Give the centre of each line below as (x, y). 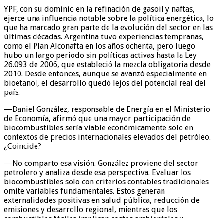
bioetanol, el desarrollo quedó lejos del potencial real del (105, 83)
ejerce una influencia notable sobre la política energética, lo (109, 18)
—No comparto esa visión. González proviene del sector (101, 163)
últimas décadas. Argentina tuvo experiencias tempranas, (104, 36)
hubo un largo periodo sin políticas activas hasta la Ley (100, 55)
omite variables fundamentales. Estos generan (84, 191)
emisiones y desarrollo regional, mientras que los (91, 209)
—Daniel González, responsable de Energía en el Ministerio (107, 109)
